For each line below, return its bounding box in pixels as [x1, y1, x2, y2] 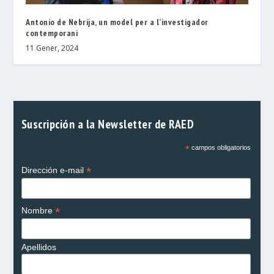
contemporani [26, 28, 78, 39]
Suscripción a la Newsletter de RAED [21, 116, 194, 132]
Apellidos [21, 242, 56, 253]
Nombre [21, 206, 55, 216]
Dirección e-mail [21, 165, 86, 176]
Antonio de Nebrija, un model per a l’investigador [26, 17, 209, 28]
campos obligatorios [189, 144, 251, 152]
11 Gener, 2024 [26, 43, 79, 54]
